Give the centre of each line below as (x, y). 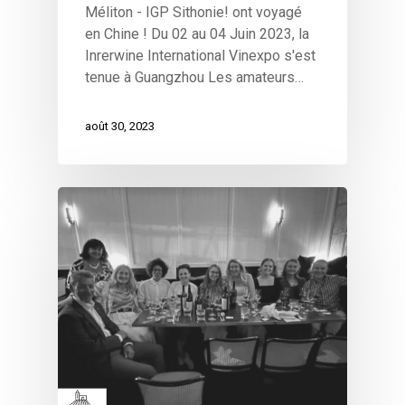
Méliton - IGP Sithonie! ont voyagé (193, 12)
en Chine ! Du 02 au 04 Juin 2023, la (197, 33)
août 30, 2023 (120, 127)
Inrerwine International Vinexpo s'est (200, 55)
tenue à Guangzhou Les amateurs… (194, 77)
